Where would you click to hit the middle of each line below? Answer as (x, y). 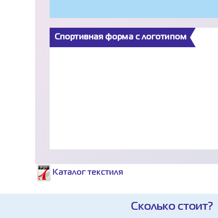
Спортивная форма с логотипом (120, 37)
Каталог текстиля (88, 173)
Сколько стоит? (172, 207)
